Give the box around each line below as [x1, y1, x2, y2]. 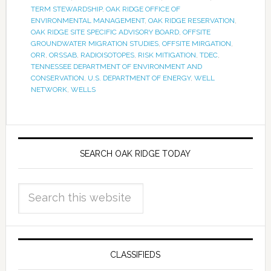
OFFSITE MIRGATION [162, 39, 231, 48]
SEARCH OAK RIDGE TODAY [80, 149, 191, 159]
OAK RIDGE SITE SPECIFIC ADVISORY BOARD [30, 28, 179, 37]
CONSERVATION [30, 74, 84, 83]
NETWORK [30, 85, 67, 94]
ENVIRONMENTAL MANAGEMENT [30, 16, 145, 25]
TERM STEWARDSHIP [30, 5, 102, 14]
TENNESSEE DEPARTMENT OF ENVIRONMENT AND [30, 62, 202, 71]
